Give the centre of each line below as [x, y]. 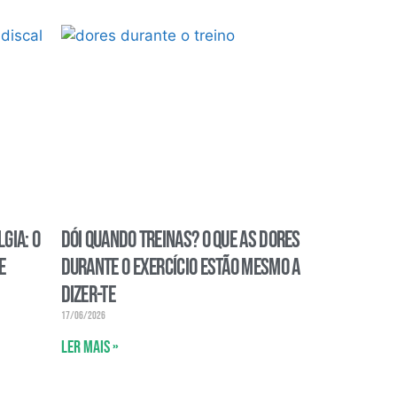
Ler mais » [90, 348]
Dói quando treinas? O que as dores [180, 241]
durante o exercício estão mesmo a [180, 269]
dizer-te [88, 296]
